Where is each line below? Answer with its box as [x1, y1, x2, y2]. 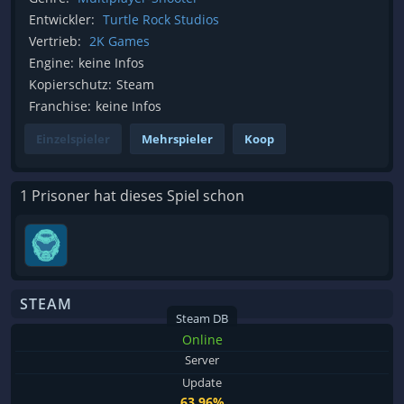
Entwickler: [29, 11, 95, 29]
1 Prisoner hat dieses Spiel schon [20, 186, 244, 207]
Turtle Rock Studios [103, 11, 219, 29]
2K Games [89, 32, 150, 50]
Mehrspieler [142, 131, 213, 148]
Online [181, 331, 223, 349]
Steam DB [176, 310, 228, 327]
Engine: [29, 54, 74, 72]
